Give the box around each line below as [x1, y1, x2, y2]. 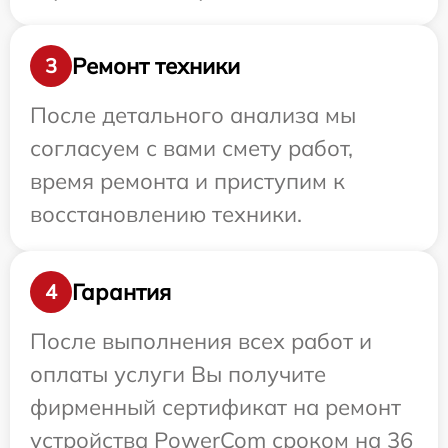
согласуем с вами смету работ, [30, 134, 353, 162]
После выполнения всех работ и [30, 327, 372, 355]
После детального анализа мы [30, 101, 356, 129]
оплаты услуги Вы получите [30, 360, 326, 388]
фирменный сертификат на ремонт [30, 393, 401, 421]
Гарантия [72, 277, 171, 306]
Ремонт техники [72, 51, 240, 80]
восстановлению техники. [30, 200, 302, 228]
